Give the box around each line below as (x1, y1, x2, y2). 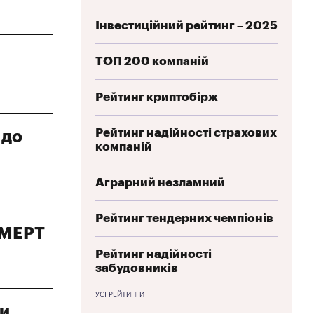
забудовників (95, 261, 178, 274)
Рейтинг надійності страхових (95, 126, 277, 139)
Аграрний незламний (95, 176, 225, 189)
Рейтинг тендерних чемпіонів (95, 212, 273, 224)
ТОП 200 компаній (95, 55, 209, 67)
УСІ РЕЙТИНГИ (95, 291, 144, 299)
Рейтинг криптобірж (95, 90, 218, 103)
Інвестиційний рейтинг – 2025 (95, 19, 278, 32)
